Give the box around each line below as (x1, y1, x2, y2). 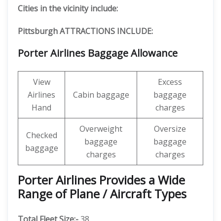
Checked (26, 130, 57, 141)
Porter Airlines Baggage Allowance (18, 46, 178, 60)
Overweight (79, 123, 122, 134)
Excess (158, 76, 182, 87)
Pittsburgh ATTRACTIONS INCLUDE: (18, 26, 153, 37)
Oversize (154, 123, 186, 134)
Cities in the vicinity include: (18, 3, 118, 14)
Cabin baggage (73, 89, 129, 100)
